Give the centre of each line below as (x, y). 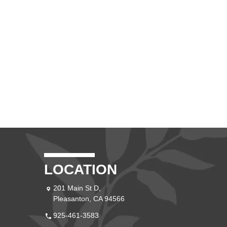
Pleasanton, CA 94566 (89, 198)
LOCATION (81, 169)
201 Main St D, (77, 188)
